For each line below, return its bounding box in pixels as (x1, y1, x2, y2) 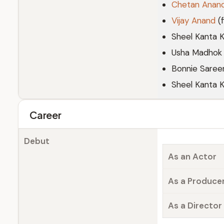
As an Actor (168, 151, 216, 162)
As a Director (168, 200, 222, 211)
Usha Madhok (171, 47, 222, 58)
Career (29, 108, 61, 121)
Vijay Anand (171, 15, 215, 26)
